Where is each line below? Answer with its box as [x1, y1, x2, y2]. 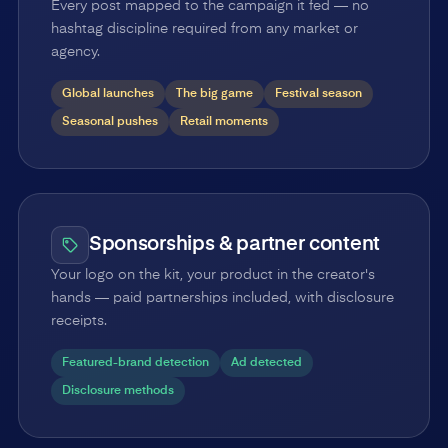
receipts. [50, 313, 107, 328]
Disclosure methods [61, 384, 174, 397]
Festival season [274, 87, 362, 100]
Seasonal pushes [61, 115, 158, 128]
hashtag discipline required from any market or [50, 21, 358, 36]
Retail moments [179, 115, 268, 128]
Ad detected [230, 356, 302, 369]
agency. [50, 44, 100, 59]
